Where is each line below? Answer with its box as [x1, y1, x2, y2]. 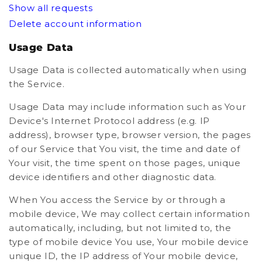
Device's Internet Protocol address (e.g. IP [9, 115, 210, 127]
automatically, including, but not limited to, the [9, 222, 232, 234]
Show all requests [9, 2, 93, 14]
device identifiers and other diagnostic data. [9, 171, 217, 183]
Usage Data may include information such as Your [9, 101, 246, 113]
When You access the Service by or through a [9, 194, 226, 206]
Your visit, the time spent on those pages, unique [9, 157, 241, 169]
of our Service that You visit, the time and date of [9, 143, 240, 155]
